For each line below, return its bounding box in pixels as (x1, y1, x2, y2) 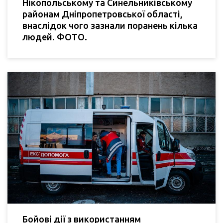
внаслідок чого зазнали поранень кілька (22, 20, 198, 31)
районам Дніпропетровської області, (22, 9, 182, 19)
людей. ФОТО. (22, 32, 87, 42)
